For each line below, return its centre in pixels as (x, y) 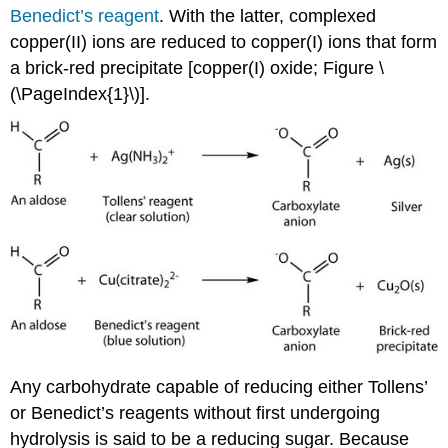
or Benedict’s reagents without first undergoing (195, 412)
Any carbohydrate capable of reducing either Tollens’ (219, 386)
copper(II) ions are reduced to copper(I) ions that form (224, 41)
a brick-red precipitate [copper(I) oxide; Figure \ (197, 67)
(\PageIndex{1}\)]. (80, 93)
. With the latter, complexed (268, 15)
